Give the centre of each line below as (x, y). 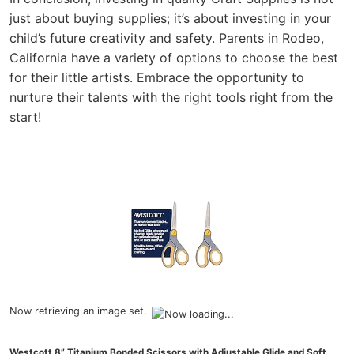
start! (25, 117)
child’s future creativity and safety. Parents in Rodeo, (167, 38)
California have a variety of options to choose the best (174, 57)
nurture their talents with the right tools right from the (171, 97)
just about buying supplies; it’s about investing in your (170, 18)
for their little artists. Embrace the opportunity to (157, 77)
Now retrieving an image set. (78, 311)
